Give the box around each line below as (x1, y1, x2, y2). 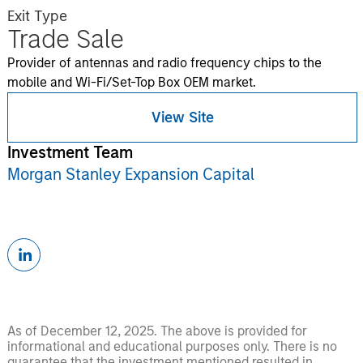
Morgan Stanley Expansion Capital (6, 164, 254, 184)
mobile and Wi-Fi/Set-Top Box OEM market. (6, 75, 256, 90)
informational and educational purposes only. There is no (6, 339, 337, 354)
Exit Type (6, 7, 67, 25)
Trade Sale (6, 23, 124, 54)
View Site (151, 108, 214, 126)
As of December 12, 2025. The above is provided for (6, 323, 307, 339)
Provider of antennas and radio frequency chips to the (6, 55, 322, 70)
